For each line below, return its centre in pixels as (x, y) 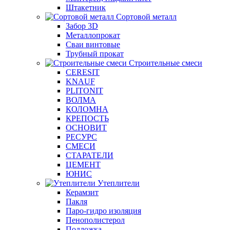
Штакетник (86, 7)
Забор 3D (82, 26)
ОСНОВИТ (86, 128)
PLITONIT (84, 91)
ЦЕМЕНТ (83, 165)
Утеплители (119, 183)
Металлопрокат (93, 35)
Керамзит (82, 192)
